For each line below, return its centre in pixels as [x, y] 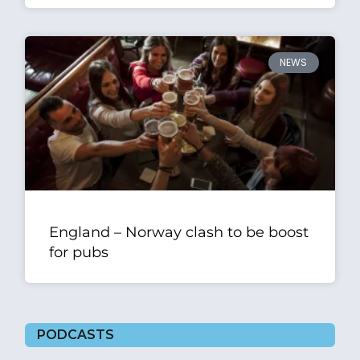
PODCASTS [76, 335]
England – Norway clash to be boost [179, 233]
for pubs [79, 253]
